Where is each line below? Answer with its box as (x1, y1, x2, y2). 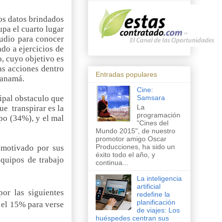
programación (136, 111, 180, 119)
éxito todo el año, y (96, 150, 155, 159)
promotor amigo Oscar (96, 134, 166, 143)
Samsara (136, 93, 165, 102)
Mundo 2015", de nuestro (96, 126, 175, 135)
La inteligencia (136, 174, 182, 182)
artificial (136, 182, 161, 190)
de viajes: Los (136, 206, 180, 214)
